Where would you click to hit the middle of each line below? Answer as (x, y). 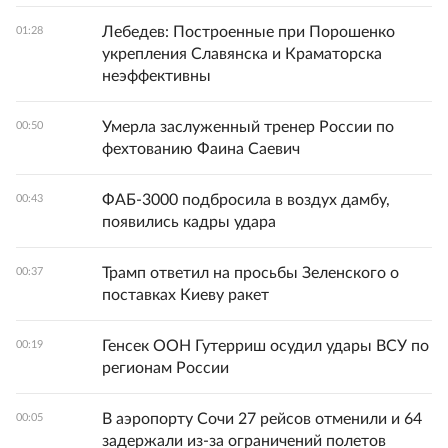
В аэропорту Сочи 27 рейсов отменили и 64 (262, 419)
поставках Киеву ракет (185, 295)
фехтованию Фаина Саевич (201, 149)
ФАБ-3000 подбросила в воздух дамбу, (246, 200)
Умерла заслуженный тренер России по (248, 127)
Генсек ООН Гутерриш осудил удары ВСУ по (265, 346)
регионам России (165, 368)
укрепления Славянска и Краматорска (242, 54)
